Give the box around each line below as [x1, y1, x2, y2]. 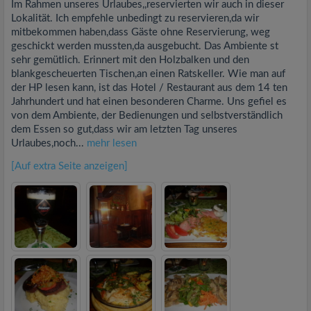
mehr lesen [87, 138, 137, 149]
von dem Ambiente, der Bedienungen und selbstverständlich [11, 110, 283, 121]
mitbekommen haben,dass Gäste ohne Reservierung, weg [11, 27, 270, 38]
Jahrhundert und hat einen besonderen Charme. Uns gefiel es [11, 96, 287, 108]
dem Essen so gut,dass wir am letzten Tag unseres [11, 124, 237, 135]
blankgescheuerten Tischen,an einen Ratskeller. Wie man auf [11, 69, 285, 80]
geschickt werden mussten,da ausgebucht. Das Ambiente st [11, 41, 278, 52]
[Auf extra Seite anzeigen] [11, 161, 128, 172]
